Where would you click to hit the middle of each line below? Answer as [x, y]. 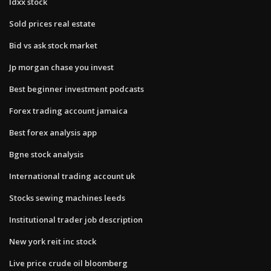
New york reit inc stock [53, 241]
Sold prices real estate [52, 23]
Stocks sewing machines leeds [67, 198]
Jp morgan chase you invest [61, 67]
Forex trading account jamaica [68, 110]
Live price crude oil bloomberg [68, 263]
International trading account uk [72, 176]
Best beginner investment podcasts [77, 89]
